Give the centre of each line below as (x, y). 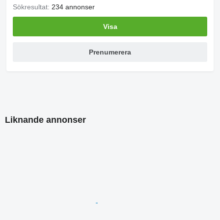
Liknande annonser (45, 120)
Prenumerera (110, 52)
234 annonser (73, 7)
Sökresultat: (32, 7)
